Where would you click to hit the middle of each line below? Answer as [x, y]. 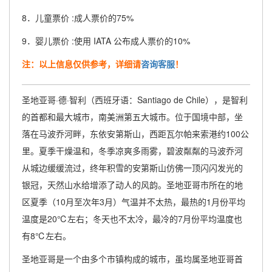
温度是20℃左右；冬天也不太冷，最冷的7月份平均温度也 [132, 219]
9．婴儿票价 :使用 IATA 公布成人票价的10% [106, 41]
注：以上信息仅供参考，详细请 [81, 64]
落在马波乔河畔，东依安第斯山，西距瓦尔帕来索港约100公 [135, 134]
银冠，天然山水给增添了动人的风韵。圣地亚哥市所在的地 [132, 185]
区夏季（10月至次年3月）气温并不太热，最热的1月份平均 [134, 202]
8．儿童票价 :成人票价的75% [78, 18]
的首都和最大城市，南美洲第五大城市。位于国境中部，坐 [132, 117]
